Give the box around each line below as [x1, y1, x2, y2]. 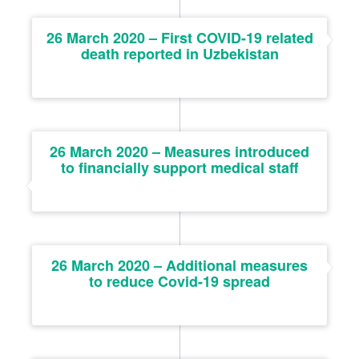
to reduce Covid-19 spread [89, 270, 270, 292]
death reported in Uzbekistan [80, 42, 279, 64]
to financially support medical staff [61, 156, 298, 178]
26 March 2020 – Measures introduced [50, 140, 309, 162]
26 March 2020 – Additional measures [51, 254, 308, 276]
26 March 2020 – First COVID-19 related [46, 26, 313, 48]
